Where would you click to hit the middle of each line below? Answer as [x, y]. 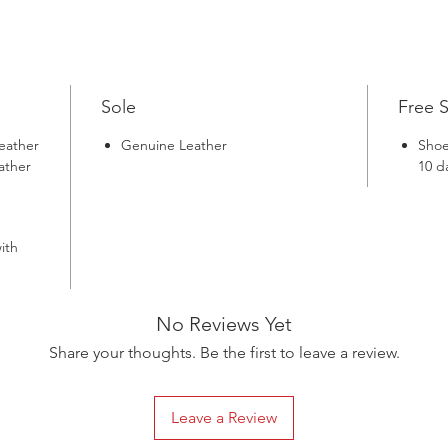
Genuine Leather [174, 144]
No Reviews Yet [224, 323]
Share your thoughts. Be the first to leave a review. [224, 352]
